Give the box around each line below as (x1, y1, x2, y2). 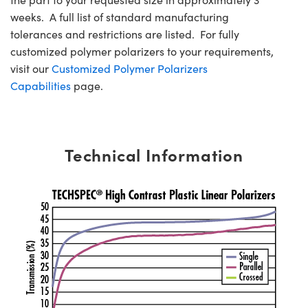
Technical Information (65, 142, 243, 166)
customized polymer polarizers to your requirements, (10, 43, 274, 58)
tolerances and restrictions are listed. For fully (10, 26, 239, 41)
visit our (10, 60, 52, 76)
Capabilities (10, 78, 71, 93)
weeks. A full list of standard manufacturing (10, 9, 229, 24)
